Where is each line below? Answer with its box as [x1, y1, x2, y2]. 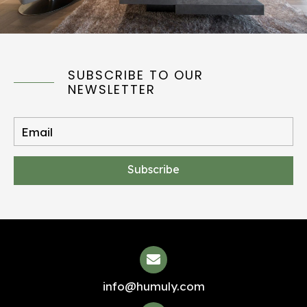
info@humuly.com [102, 279, 205, 293]
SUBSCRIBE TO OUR [68, 66, 204, 84]
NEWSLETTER [68, 81, 156, 98]
